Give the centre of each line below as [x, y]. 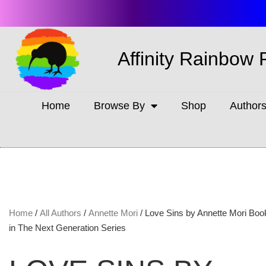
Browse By [119, 105]
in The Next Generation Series [67, 228]
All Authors [61, 213]
